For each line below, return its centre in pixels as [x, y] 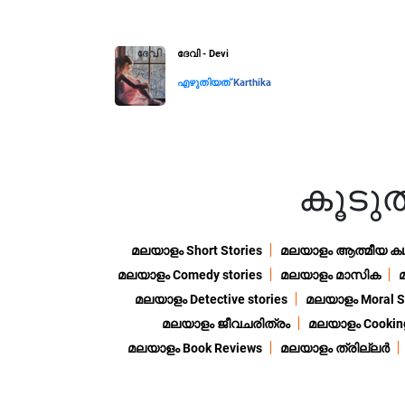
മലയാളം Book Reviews [195, 348]
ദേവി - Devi [203, 54]
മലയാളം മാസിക [330, 275]
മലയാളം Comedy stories [189, 275]
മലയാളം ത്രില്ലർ [335, 348]
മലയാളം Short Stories [197, 251]
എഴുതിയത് [205, 83]
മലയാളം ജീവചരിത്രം [226, 324]
